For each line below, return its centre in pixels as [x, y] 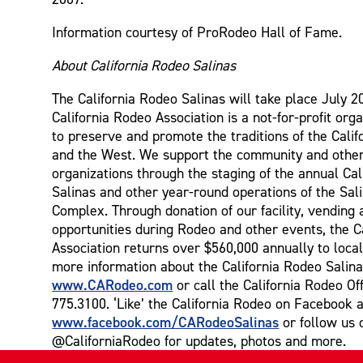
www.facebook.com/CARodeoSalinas [166, 322]
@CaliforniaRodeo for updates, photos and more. [199, 340]
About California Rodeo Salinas [144, 65]
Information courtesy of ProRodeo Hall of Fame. [197, 32]
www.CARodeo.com [113, 284]
